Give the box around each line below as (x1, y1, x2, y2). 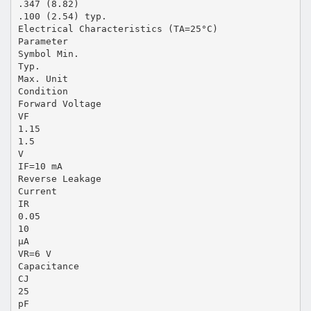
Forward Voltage (17, 98, 101, 109)
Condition (17, 85, 68, 96)
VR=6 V (17, 248, 51, 259)
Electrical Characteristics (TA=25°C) (17, 23, 218, 34)
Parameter (17, 35, 68, 47)
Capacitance (17, 260, 79, 271)
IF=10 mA (17, 160, 62, 171)
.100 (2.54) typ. (17, 10, 107, 22)
